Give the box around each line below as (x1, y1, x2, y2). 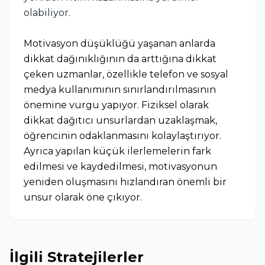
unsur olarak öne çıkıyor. (24, 191, 142, 203)
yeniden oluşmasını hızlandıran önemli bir (24, 176, 227, 188)
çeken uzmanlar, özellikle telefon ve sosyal (24, 68, 228, 80)
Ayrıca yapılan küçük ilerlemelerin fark (24, 145, 211, 157)
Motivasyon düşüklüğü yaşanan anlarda (24, 37, 215, 49)
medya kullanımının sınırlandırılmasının (24, 83, 216, 95)
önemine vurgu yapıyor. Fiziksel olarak (24, 99, 209, 111)
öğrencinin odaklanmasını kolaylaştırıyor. (24, 130, 221, 141)
